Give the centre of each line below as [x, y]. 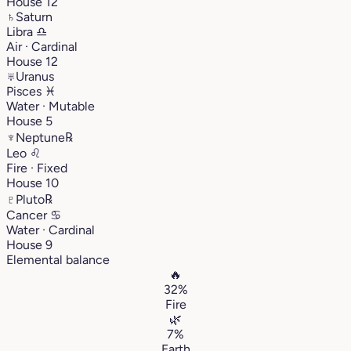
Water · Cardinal [51, 230]
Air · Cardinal [42, 46]
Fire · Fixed [37, 168]
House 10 [33, 183]
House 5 [29, 121]
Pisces [25, 91]
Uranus [35, 76]
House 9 [29, 244]
